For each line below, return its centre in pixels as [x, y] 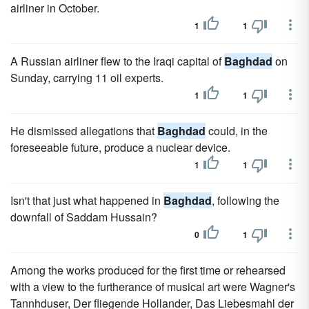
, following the [246, 200]
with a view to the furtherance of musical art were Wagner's [153, 287]
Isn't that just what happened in [87, 200]
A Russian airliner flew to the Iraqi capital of [117, 61]
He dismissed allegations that [84, 131]
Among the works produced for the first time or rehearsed [148, 270]
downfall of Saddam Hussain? [84, 217]
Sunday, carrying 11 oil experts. [87, 78]
